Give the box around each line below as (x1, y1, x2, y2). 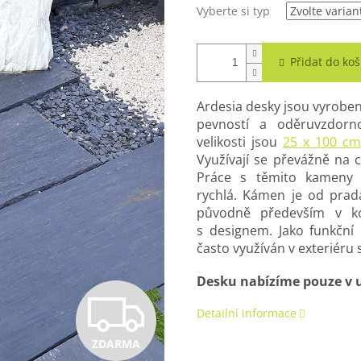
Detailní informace (197, 305, 297, 322)
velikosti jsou (197, 133, 283, 151)
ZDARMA (92, 335, 140, 351)
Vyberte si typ (197, 3, 270, 19)
